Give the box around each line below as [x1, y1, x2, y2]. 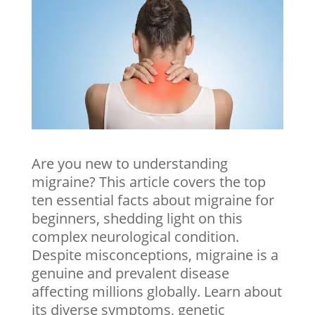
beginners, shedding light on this [31, 208, 243, 228]
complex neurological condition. [31, 226, 239, 246]
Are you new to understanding [31, 153, 228, 173]
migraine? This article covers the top [31, 172, 266, 191]
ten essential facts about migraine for [31, 190, 274, 210]
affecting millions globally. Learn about [31, 281, 282, 301]
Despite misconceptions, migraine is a [31, 245, 278, 264]
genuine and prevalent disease [31, 263, 229, 283]
